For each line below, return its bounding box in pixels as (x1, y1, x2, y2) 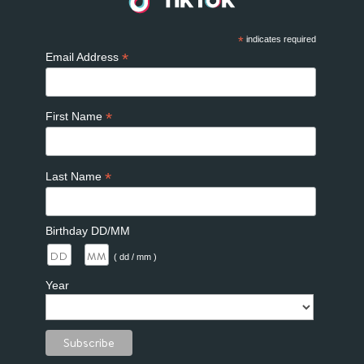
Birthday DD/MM (45, 224, 130, 238)
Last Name (45, 169, 105, 183)
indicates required (244, 34, 317, 45)
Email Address (45, 50, 122, 64)
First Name (45, 110, 106, 123)
